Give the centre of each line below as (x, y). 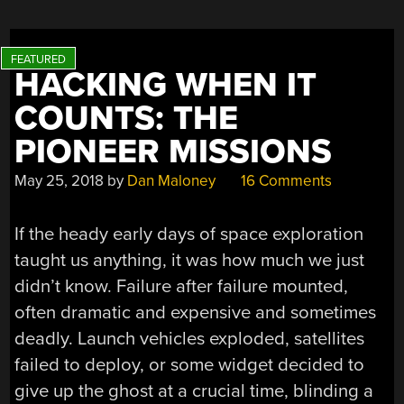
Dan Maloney (172, 181)
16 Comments (285, 181)
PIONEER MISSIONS (174, 152)
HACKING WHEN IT (166, 86)
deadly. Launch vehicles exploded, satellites (190, 338)
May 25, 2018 (60, 181)
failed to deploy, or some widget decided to (190, 364)
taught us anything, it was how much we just (190, 260)
